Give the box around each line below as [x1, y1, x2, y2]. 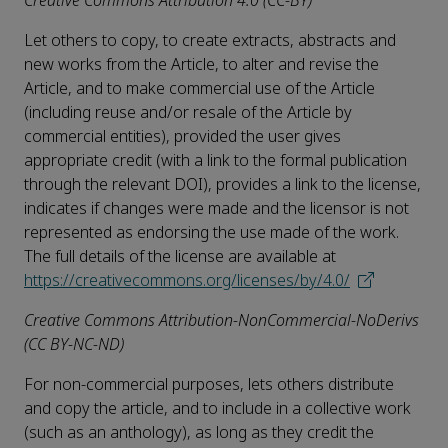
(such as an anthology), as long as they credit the [24, 421, 374, 445]
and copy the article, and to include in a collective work [24, 397, 411, 421]
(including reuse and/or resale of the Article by [24, 101, 352, 125]
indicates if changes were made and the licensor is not [24, 197, 409, 221]
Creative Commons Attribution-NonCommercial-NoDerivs [24, 309, 419, 333]
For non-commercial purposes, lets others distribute [24, 373, 394, 397]
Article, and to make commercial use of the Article [24, 77, 375, 101]
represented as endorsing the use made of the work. [24, 221, 399, 245]
